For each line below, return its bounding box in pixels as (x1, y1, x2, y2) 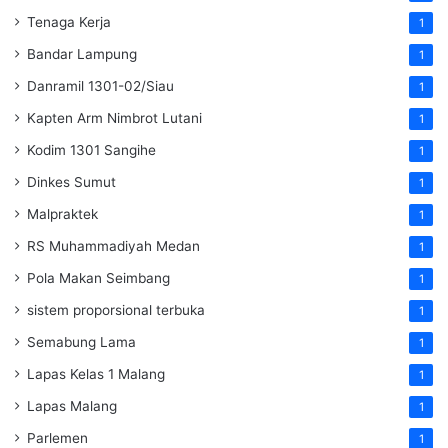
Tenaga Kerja (27, 13, 111, 30)
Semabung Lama (27, 333, 136, 350)
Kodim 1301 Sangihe (27, 141, 156, 158)
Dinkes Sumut (27, 173, 116, 190)
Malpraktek (27, 205, 98, 222)
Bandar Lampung (27, 45, 137, 62)
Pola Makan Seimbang (27, 269, 170, 286)
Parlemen (27, 429, 88, 446)
